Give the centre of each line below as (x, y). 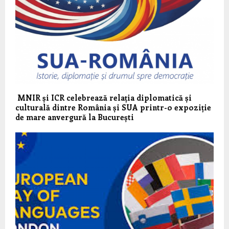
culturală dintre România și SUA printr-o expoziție (113, 107)
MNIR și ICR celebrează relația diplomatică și (104, 97)
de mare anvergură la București (75, 117)
